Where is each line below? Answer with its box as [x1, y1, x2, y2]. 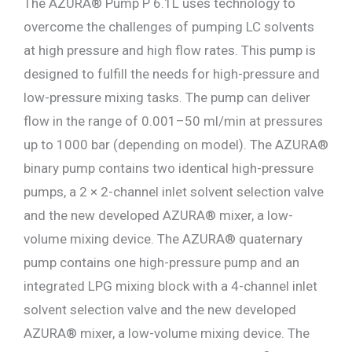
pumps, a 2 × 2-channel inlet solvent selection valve [24, 184, 324, 200]
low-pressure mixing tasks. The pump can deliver [24, 90, 310, 106]
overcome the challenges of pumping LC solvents [24, 19, 314, 35]
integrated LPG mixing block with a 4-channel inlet [24, 278, 317, 295]
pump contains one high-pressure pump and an [24, 255, 299, 271]
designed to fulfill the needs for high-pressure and [24, 66, 320, 82]
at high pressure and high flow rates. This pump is [24, 42, 316, 59]
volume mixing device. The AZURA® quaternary [24, 231, 302, 247]
